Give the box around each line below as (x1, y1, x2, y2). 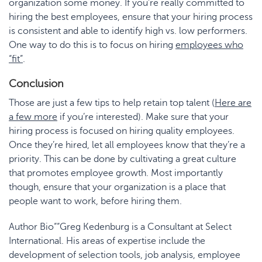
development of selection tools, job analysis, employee (9, 250, 240, 260)
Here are (215, 98, 251, 108)
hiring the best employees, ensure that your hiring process (9, 12, 253, 22)
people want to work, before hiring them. (9, 196, 182, 206)
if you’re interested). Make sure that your (57, 112, 229, 122)
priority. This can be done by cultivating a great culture (9, 154, 236, 164)
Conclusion (9, 78, 64, 89)
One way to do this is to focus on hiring (9, 40, 175, 50)
